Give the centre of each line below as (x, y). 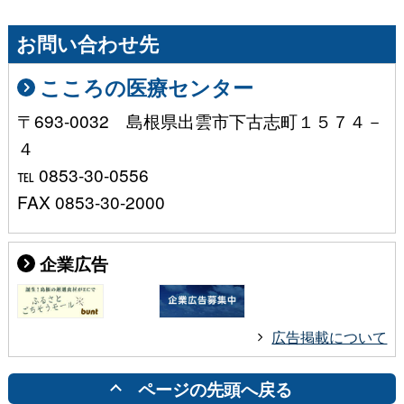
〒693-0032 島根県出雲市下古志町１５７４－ (200, 121)
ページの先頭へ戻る (215, 389)
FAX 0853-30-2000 (91, 202)
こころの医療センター (146, 87)
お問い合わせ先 (87, 44)
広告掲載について (330, 337)
